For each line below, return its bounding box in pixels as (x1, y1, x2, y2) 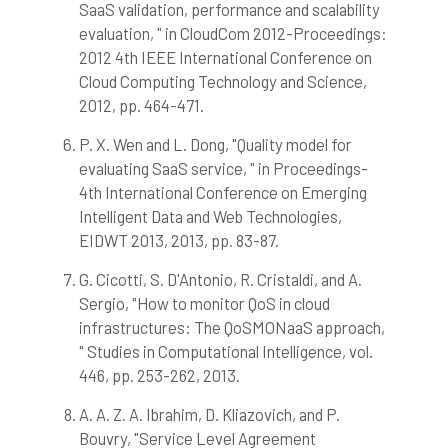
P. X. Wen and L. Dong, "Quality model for (78, 134, 352, 155)
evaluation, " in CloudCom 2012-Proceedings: (78, 23, 387, 44)
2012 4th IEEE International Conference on (78, 47, 372, 68)
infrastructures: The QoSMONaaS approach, (78, 317, 385, 338)
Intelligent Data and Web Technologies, (78, 206, 342, 227)
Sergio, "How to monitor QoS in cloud (78, 293, 330, 314)
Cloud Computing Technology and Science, (78, 71, 367, 92)
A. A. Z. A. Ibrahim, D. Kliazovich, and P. (78, 404, 340, 425)
